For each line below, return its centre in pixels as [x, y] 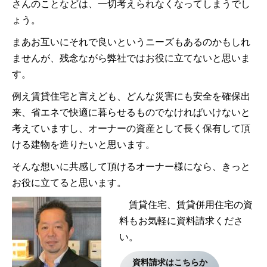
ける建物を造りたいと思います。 [83, 144]
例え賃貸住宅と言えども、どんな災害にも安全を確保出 [131, 96]
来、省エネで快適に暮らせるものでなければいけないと [131, 112]
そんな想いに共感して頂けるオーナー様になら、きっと [131, 166]
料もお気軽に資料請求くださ [181, 221]
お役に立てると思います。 [69, 182]
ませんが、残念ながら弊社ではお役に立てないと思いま [131, 58]
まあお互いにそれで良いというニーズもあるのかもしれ [131, 42]
